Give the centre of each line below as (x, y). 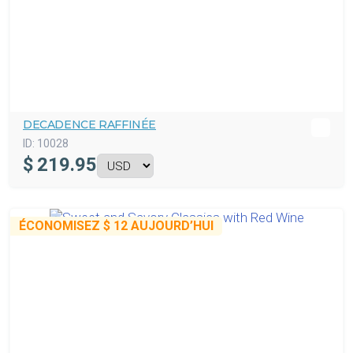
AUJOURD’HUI (171, 226)
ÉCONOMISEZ (61, 226)
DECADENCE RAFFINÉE (89, 125)
